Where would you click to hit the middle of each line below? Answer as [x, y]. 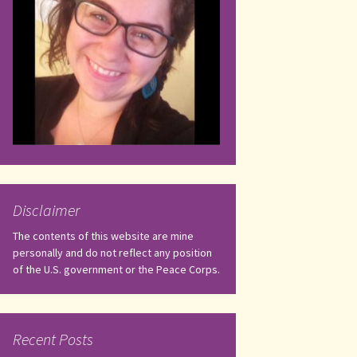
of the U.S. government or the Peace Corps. [116, 269]
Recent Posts [53, 339]
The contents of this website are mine [103, 236]
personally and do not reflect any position [112, 253]
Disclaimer [46, 210]
